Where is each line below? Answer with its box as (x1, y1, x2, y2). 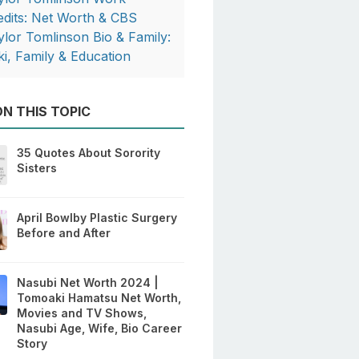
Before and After (17, 226, 111, 240)
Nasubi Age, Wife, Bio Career (17, 321, 183, 336)
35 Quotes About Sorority (17, 146, 161, 160)
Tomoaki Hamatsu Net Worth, (17, 291, 182, 305)
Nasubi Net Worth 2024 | (17, 276, 159, 290)
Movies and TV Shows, (17, 306, 147, 321)
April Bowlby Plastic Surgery (17, 211, 178, 225)
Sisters (17, 161, 58, 175)
